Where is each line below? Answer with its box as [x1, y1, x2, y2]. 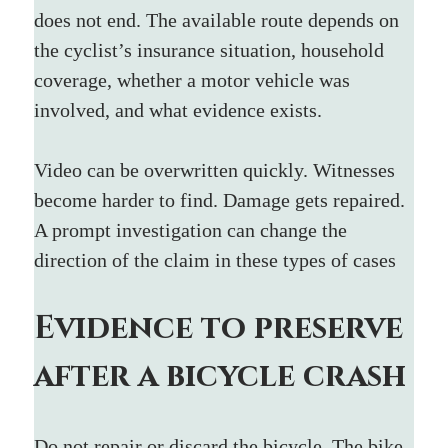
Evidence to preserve [34, 306, 412, 350]
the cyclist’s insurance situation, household [34, 38, 390, 61]
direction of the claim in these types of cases [34, 248, 397, 271]
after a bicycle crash [34, 354, 407, 398]
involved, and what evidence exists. [34, 98, 323, 121]
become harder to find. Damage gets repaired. [34, 188, 411, 211]
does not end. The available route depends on [34, 8, 405, 31]
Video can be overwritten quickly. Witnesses [34, 158, 401, 181]
